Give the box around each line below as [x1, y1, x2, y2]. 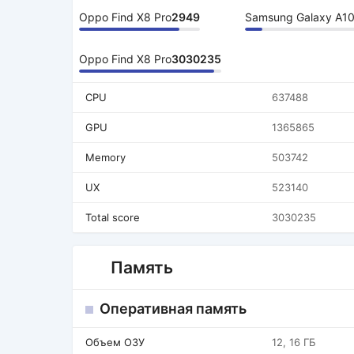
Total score [85, 211, 140, 224]
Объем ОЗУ [85, 336, 145, 348]
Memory [85, 151, 126, 164]
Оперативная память [100, 300, 247, 317]
